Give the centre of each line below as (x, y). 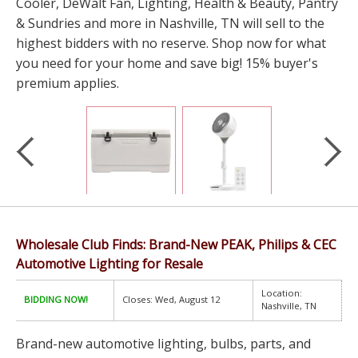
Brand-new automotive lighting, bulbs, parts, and (163, 344)
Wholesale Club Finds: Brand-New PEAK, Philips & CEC (176, 245)
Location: (282, 293)
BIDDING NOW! (56, 300)
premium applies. (68, 84)
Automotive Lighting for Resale (109, 264)
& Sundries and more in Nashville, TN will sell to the (170, 24)
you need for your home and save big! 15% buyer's (167, 64)
